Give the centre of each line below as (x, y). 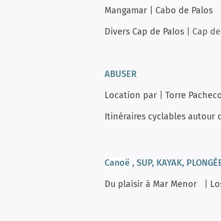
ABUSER (121, 74)
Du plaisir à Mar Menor (151, 184)
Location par (131, 95)
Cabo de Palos (184, 10)
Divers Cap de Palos (144, 32)
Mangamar (126, 10)
